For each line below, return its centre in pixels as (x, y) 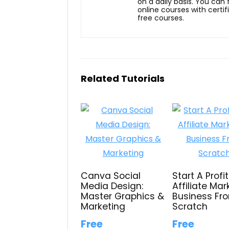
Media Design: (112, 186)
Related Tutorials (123, 78)
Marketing (103, 206)
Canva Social (111, 176)
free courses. (161, 18)
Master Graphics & (123, 196)
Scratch (190, 206)
